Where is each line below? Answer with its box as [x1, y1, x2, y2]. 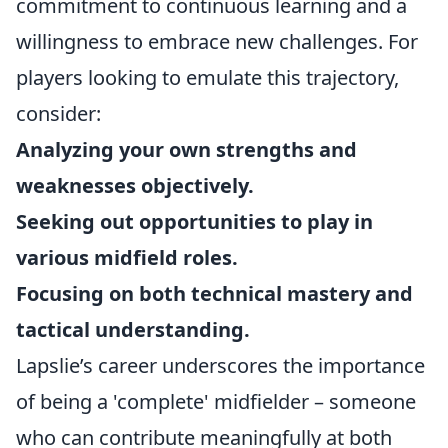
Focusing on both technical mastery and [16, 280, 413, 307]
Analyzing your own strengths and [16, 136, 357, 163]
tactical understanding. [16, 316, 250, 343]
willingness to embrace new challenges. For [16, 28, 418, 55]
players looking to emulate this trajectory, [16, 64, 399, 91]
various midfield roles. [16, 244, 238, 271]
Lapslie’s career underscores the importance [16, 352, 425, 379]
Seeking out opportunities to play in [16, 208, 373, 235]
